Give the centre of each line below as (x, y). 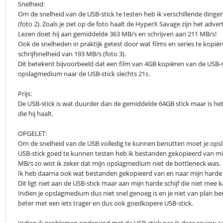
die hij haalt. (35, 113)
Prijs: (25, 94)
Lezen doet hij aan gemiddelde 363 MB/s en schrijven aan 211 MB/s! (117, 34)
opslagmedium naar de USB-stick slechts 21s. (84, 74)
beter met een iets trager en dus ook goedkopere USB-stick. (105, 203)
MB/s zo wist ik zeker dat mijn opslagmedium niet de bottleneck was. (119, 163)
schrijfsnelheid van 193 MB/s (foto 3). (72, 54)
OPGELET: (32, 133)
